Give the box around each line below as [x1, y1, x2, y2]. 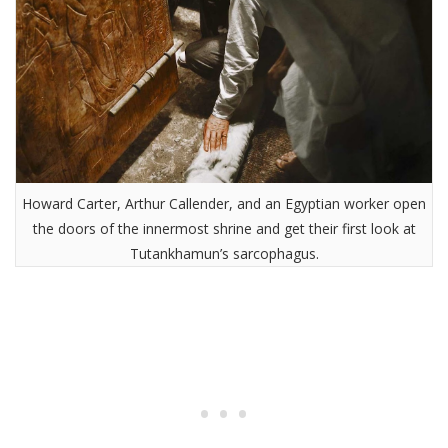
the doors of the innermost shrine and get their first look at [32, 218, 416, 238]
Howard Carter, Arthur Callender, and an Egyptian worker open [22, 193, 426, 213]
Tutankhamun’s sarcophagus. [129, 243, 319, 263]
